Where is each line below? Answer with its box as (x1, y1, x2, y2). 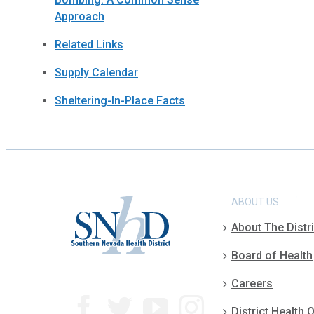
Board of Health (231, 249, 313, 263)
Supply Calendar (55, 66, 138, 80)
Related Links (55, 38, 123, 52)
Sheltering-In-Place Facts (55, 94, 185, 108)
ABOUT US (231, 196, 279, 208)
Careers (231, 277, 273, 291)
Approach (55, 10, 104, 24)
